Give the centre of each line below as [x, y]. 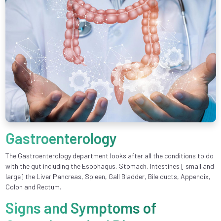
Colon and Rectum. [33, 187]
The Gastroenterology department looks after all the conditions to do [109, 156]
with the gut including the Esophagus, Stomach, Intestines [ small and [110, 166]
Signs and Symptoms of [81, 208]
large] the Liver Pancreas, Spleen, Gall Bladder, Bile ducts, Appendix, [108, 177]
